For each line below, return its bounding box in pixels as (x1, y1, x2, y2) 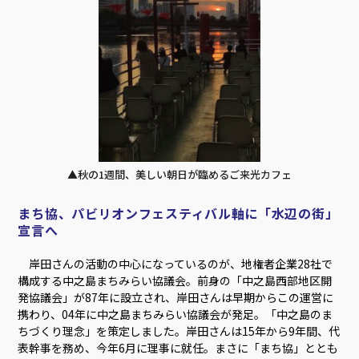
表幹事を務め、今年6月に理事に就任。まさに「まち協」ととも (18, 340, 339, 357)
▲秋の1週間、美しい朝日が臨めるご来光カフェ (67, 166, 292, 182)
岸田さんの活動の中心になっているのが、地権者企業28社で (18, 256, 333, 272)
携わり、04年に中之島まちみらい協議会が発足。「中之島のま (18, 306, 333, 323)
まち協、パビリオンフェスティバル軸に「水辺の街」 (18, 204, 339, 224)
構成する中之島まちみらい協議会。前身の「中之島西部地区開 (18, 272, 333, 289)
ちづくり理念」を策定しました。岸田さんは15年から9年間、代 (18, 323, 341, 340)
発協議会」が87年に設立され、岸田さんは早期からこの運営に (18, 289, 334, 306)
